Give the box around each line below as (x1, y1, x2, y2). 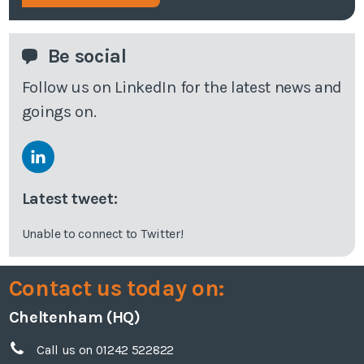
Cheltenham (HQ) (8, 308, 141, 327)
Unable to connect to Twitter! (21, 226, 184, 242)
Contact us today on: (8, 274, 225, 301)
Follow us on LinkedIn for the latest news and (21, 78, 343, 97)
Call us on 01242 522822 (37, 342, 174, 357)
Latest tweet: (21, 189, 118, 209)
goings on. (21, 102, 97, 122)
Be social (42, 45, 127, 68)
